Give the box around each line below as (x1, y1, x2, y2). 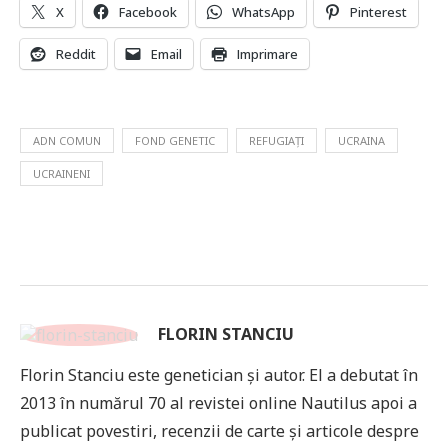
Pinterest (350, 3, 407, 22)
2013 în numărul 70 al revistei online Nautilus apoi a (20, 392, 417, 415)
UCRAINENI (33, 166, 90, 182)
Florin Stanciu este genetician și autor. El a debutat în (20, 364, 418, 387)
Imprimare (237, 45, 298, 64)
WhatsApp (232, 3, 295, 22)
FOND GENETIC (135, 133, 215, 149)
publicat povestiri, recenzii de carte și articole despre (20, 420, 419, 443)
